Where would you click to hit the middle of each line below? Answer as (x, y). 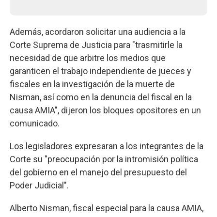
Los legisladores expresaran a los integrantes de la (107, 146)
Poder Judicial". (39, 185)
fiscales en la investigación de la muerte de (92, 84)
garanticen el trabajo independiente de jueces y (101, 71)
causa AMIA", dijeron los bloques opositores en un (105, 110)
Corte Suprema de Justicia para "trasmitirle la (96, 45)
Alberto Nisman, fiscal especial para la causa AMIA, (107, 208)
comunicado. (35, 123)
